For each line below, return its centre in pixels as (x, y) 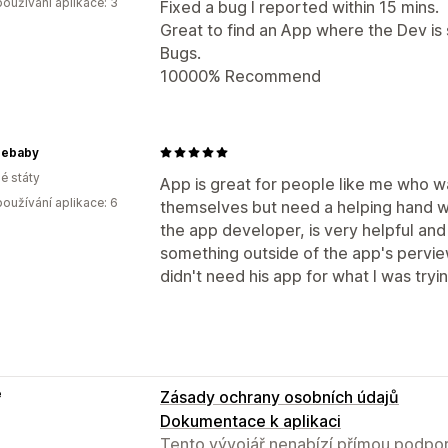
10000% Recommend (240, 75)
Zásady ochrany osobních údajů (279, 396)
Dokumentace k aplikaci (250, 420)
